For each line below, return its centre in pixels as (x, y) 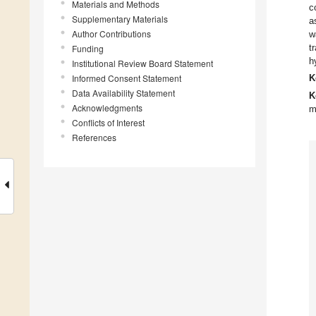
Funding (88, 49)
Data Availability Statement (123, 93)
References (94, 138)
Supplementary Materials (120, 19)
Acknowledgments (107, 108)
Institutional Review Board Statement (142, 63)
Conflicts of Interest (108, 123)
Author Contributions (111, 34)
